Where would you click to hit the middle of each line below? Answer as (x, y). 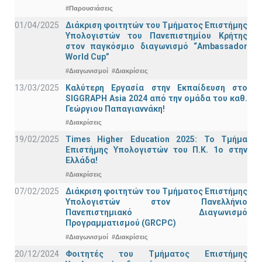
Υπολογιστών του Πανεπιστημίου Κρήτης (156, 36)
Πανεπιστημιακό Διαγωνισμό (156, 213)
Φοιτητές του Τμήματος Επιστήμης (156, 254)
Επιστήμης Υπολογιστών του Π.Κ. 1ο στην (156, 150)
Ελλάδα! (82, 161)
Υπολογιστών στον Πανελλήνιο (156, 202)
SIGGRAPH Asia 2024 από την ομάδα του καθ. (156, 98)
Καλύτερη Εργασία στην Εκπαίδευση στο (156, 87)
